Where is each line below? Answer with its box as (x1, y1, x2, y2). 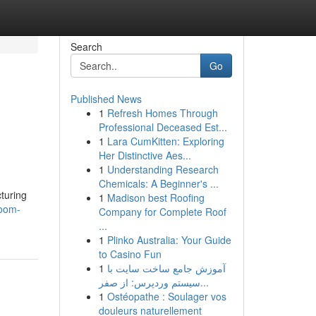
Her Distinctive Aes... (98, 148, 191, 162)
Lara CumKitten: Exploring (107, 134, 224, 148)
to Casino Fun (98, 247, 162, 261)
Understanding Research (107, 162, 219, 176)
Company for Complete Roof (98, 205, 226, 219)
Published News (70, 92, 142, 106)
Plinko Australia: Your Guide (107, 233, 231, 247)
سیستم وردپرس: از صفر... (200, 275, 209, 289)
